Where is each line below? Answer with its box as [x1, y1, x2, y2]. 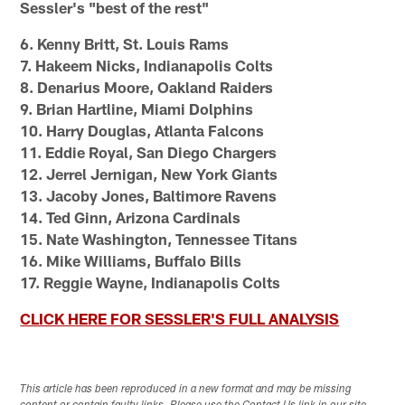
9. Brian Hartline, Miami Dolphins [20, 99, 254, 118]
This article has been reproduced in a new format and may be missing [20, 384, 353, 396]
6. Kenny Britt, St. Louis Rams [20, 33, 230, 52]
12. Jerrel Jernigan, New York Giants [20, 164, 278, 183]
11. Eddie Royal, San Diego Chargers [20, 142, 278, 161]
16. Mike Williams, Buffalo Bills [20, 250, 242, 269]
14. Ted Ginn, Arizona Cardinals [20, 207, 241, 226]
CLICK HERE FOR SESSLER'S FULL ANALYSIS [20, 308, 340, 327]
